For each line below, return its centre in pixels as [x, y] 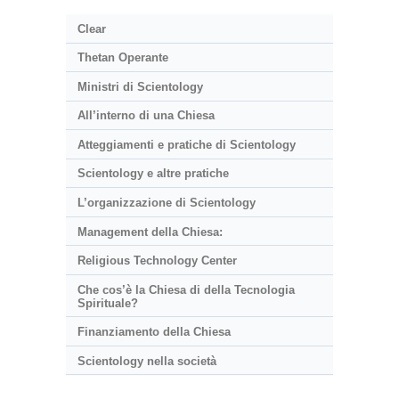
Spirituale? [107, 303]
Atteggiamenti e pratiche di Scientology [186, 144]
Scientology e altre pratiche [153, 174]
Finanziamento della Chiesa [154, 332]
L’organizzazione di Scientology [166, 203]
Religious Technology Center [157, 261]
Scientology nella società [147, 361]
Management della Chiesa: [150, 232]
